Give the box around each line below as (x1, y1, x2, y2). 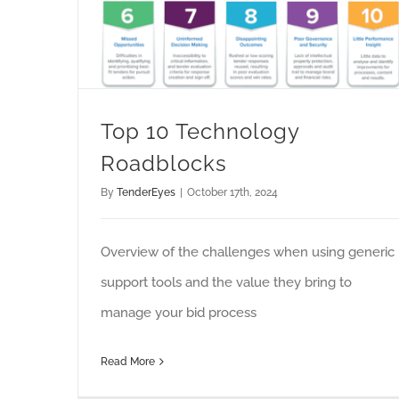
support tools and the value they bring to (101, 274, 352, 291)
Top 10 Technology (101, 118, 299, 145)
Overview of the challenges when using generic (101, 244, 395, 261)
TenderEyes (117, 186, 175, 199)
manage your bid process (101, 305, 256, 322)
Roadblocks (101, 151, 227, 177)
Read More (101, 355, 155, 369)
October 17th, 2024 (187, 186, 278, 199)
